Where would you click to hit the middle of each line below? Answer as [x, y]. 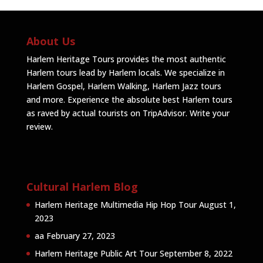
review [38, 127]
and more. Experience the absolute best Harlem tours [129, 100]
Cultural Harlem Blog [82, 187]
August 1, [217, 205]
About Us [50, 41]
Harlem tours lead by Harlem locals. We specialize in [125, 73]
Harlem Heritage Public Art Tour [96, 254]
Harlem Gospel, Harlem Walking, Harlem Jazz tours [124, 86]
